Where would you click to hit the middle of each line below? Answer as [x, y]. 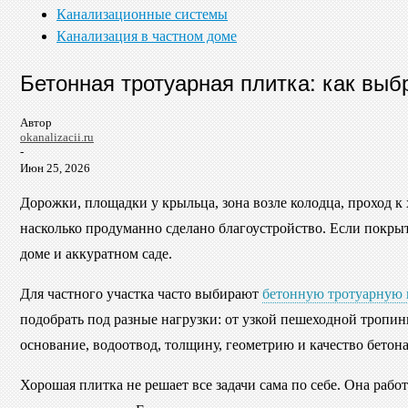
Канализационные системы [142, 14]
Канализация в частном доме [147, 36]
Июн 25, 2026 [55, 168]
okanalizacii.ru [57, 137]
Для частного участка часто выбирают [141, 293]
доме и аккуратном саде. [96, 253]
